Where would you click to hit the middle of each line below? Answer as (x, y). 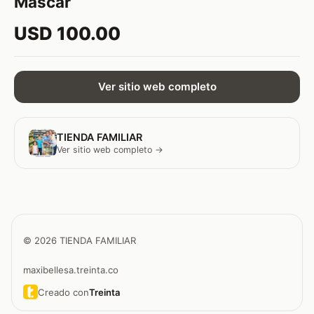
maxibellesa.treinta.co (71, 270)
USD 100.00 (67, 33)
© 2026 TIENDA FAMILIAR (80, 240)
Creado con (63, 292)
